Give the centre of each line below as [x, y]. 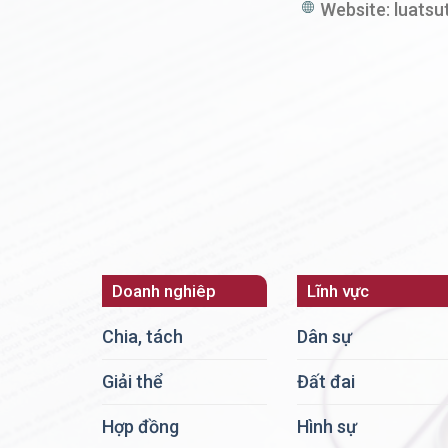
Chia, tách [142, 337]
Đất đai [326, 382]
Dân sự [324, 337]
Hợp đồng [140, 427]
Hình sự [327, 427]
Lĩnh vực [338, 290]
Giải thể [132, 382]
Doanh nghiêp [164, 290]
